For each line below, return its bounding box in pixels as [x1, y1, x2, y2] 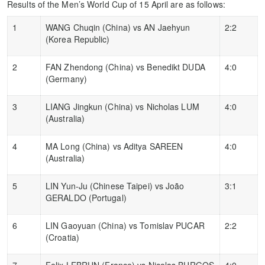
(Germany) [46, 72, 87, 85]
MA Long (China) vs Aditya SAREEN [46, 140, 183, 152]
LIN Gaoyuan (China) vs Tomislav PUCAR [46, 219, 205, 231]
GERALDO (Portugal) [46, 191, 127, 203]
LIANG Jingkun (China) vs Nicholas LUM [46, 100, 199, 112]
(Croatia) [46, 231, 79, 243]
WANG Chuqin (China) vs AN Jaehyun [46, 21, 190, 33]
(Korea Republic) [46, 33, 110, 45]
